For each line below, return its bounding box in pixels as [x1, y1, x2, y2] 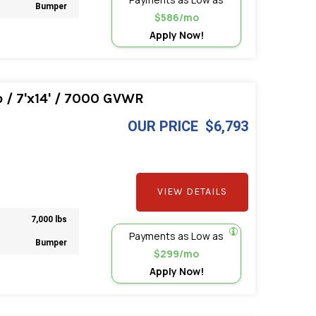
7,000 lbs [31, 214, 68, 225]
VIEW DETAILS [157, 186, 228, 198]
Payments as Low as [129, 229, 224, 243]
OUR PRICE [128, 117, 199, 135]
